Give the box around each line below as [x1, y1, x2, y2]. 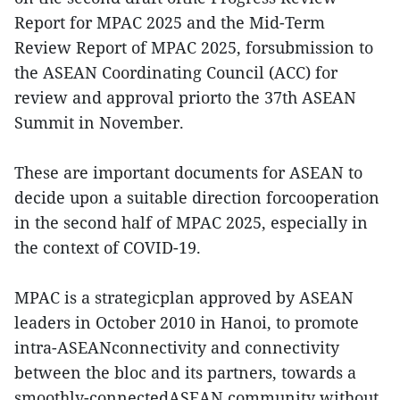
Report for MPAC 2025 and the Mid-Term [14, 12, 325, 33]
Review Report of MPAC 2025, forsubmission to [14, 37, 373, 58]
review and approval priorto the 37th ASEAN [14, 87, 356, 108]
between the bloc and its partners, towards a [14, 362, 356, 383]
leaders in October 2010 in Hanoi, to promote [14, 312, 359, 333]
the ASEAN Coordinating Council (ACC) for [14, 62, 337, 83]
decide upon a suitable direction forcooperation [14, 187, 379, 208]
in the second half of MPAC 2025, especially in [14, 212, 368, 233]
